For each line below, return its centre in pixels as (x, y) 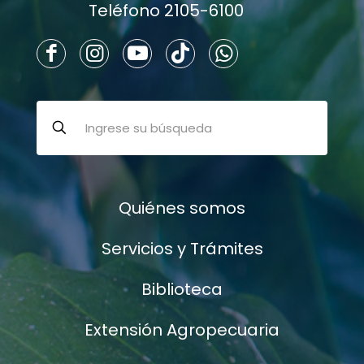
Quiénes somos (182, 208)
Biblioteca (182, 289)
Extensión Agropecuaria (182, 329)
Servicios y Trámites (182, 248)
